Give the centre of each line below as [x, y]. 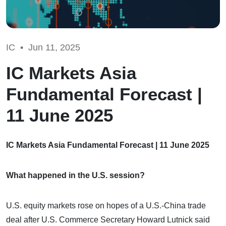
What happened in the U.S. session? [75, 175]
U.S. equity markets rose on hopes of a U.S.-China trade [106, 205]
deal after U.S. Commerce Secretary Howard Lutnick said [108, 219]
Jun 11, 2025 [54, 47]
